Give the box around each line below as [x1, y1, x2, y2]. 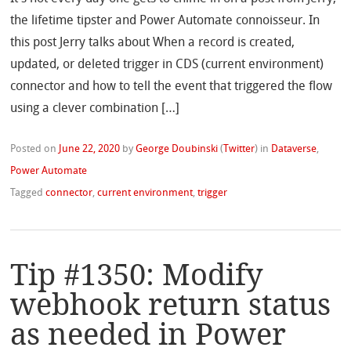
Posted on [10, 144, 60, 154]
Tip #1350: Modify [10, 257, 263, 293]
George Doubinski [136, 144, 219, 154]
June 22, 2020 [59, 144, 121, 154]
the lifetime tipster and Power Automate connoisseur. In [10, 15, 320, 27]
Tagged [10, 188, 46, 198]
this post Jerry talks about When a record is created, [10, 37, 295, 49]
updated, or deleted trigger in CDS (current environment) [10, 59, 324, 71]
